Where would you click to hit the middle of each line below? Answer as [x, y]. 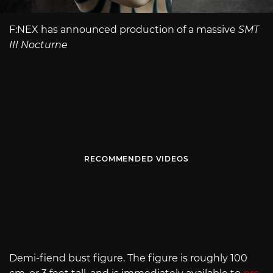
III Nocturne [38, 44]
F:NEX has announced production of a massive [124, 29]
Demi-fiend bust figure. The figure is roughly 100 [128, 258]
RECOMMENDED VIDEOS [136, 159]
